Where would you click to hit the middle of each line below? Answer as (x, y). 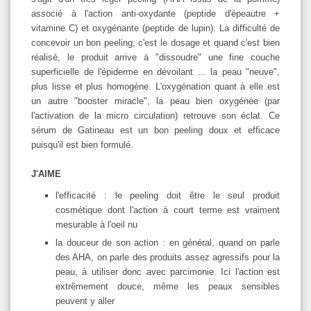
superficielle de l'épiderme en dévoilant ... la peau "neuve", (155, 72)
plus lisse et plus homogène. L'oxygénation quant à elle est (155, 87)
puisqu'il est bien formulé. (84, 145)
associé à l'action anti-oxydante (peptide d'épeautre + (155, 14)
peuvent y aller (86, 301)
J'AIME (46, 174)
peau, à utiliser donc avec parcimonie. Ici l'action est (168, 272)
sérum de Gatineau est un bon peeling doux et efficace (155, 131)
